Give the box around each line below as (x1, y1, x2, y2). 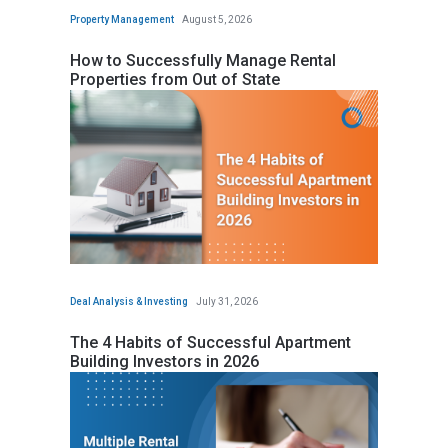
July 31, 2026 (196, 295, 258, 307)
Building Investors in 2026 (70, 351, 259, 371)
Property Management (70, 13, 174, 25)
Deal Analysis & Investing (70, 295, 188, 307)
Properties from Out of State (70, 69, 280, 89)
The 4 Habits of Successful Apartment (70, 332, 351, 352)
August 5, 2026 (182, 13, 252, 25)
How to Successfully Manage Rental (70, 50, 336, 70)
